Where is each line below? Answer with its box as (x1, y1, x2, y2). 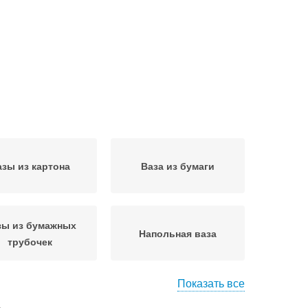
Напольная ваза (139, 226, 217, 240)
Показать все (177, 275, 245, 291)
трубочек (8, 234, 52, 248)
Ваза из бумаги (141, 159, 214, 173)
